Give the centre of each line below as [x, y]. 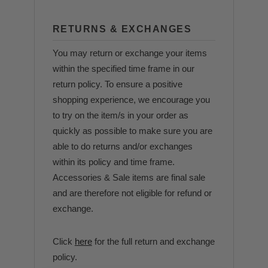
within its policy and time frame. [115, 162]
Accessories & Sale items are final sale [129, 177]
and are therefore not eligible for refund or [132, 193]
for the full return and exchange [153, 241]
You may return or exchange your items [130, 53]
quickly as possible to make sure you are [132, 131]
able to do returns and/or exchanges [122, 146]
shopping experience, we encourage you [131, 100]
